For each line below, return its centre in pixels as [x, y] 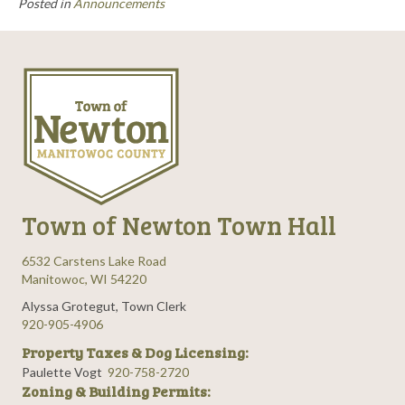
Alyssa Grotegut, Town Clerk [104, 306]
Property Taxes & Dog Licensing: [135, 353]
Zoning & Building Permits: [116, 392]
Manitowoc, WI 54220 [84, 279]
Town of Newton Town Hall [179, 226]
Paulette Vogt [65, 372]
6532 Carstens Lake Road [94, 261]
